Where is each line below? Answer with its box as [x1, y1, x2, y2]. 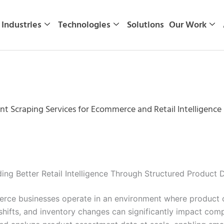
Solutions [126, 17, 164, 32]
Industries [1, 17, 41, 32]
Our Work [168, 17, 206, 32]
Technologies [57, 17, 110, 32]
